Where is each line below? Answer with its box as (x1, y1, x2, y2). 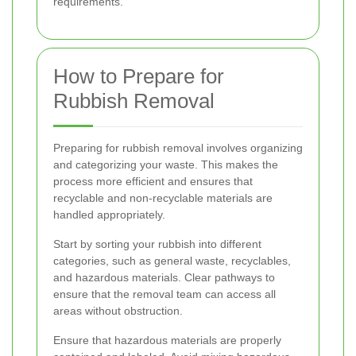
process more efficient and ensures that (53, 175, 253, 188)
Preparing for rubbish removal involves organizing (53, 141, 303, 154)
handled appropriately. (53, 208, 165, 221)
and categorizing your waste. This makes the (53, 158, 278, 171)
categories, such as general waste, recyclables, (53, 254, 291, 267)
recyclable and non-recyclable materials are (53, 192, 273, 204)
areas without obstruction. (53, 304, 183, 317)
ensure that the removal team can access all (53, 288, 276, 300)
